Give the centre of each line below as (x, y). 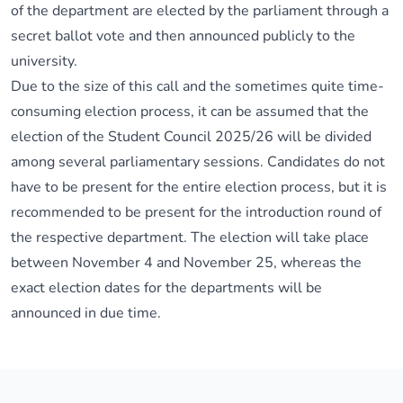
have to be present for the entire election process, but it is (199, 187)
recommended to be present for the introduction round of (196, 212)
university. (44, 61)
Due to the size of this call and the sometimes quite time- (197, 86)
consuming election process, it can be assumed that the (190, 112)
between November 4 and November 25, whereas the (186, 263)
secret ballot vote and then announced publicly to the (183, 36)
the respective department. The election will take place (190, 237)
